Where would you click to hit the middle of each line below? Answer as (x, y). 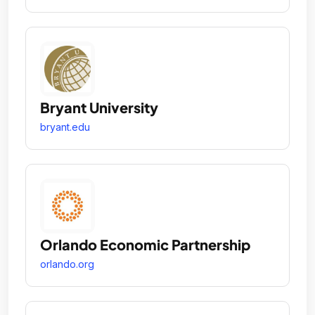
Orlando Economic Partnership (145, 244)
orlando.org (67, 264)
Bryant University (99, 107)
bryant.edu (65, 127)
